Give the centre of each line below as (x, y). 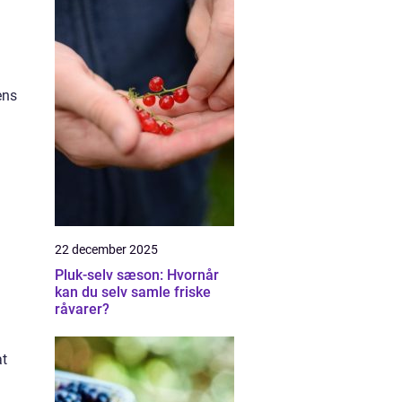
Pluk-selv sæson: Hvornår (137, 275)
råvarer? (82, 309)
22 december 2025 (106, 249)
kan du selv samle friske (133, 292)
